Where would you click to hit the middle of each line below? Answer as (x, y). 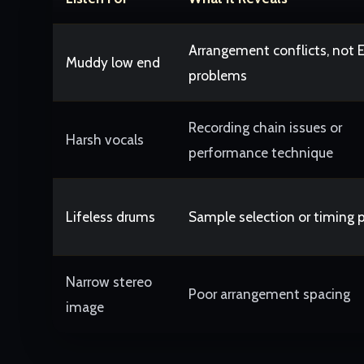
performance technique (261, 152)
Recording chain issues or (265, 127)
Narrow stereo (109, 281)
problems (218, 75)
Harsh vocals (105, 139)
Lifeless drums (110, 216)
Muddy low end (113, 62)
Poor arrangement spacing (269, 293)
